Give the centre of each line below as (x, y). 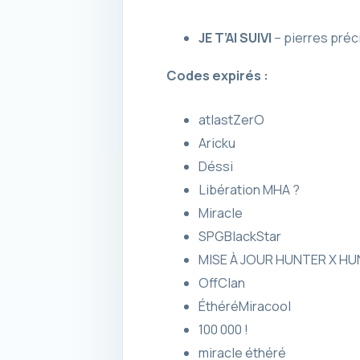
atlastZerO (231, 119)
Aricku (217, 143)
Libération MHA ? (249, 189)
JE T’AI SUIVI (235, 37)
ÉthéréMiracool (244, 306)
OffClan (221, 282)
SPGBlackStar (239, 236)
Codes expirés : (217, 75)
